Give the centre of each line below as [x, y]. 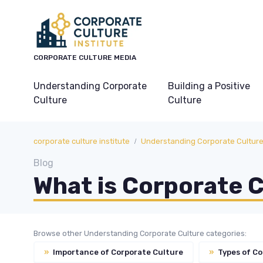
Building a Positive [209, 86]
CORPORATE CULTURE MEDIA [85, 58]
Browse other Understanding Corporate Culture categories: [140, 233]
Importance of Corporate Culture [117, 252]
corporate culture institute [82, 141]
